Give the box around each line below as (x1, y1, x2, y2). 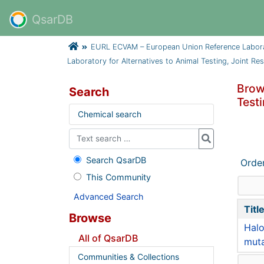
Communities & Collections (77, 252, 179, 262)
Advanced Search (74, 191, 144, 202)
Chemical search (77, 109, 141, 119)
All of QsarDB (78, 232, 138, 244)
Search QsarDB (85, 154, 146, 165)
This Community (85, 171, 151, 182)
